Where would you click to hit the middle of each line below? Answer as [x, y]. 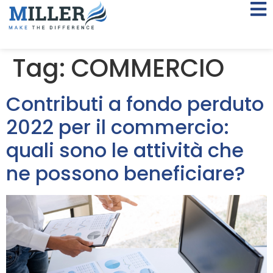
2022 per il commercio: [118, 127]
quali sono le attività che [125, 150]
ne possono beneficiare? [126, 173]
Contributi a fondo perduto [135, 104]
